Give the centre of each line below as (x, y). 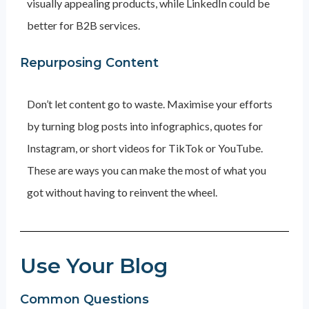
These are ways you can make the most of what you (146, 170)
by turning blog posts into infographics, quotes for (144, 126)
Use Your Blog (93, 266)
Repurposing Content (89, 63)
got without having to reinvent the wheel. (122, 192)
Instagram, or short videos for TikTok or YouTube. (144, 148)
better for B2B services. (83, 25)
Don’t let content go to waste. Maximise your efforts (149, 104)
